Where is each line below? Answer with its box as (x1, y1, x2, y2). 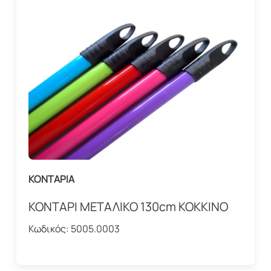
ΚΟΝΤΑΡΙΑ (28, 172, 74, 186)
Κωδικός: (28, 221, 71, 235)
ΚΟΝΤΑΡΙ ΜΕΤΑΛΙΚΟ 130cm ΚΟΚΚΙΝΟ (28, 198, 228, 215)
